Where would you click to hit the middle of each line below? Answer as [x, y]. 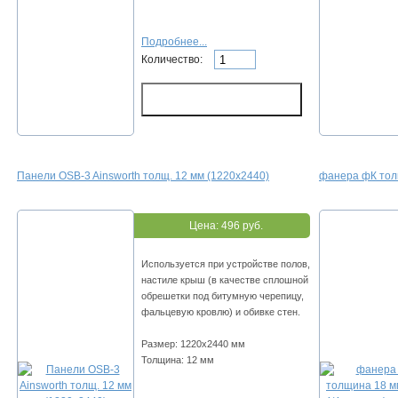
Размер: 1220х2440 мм [193, 344]
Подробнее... [174, 42]
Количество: [173, 59]
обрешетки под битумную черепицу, [223, 296]
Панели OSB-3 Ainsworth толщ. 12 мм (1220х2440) [143, 176]
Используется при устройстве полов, [226, 264]
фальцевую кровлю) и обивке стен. [221, 312]
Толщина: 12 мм [178, 360]
